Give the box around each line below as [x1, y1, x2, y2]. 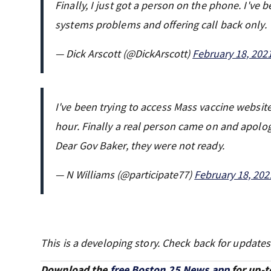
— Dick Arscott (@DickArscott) [55, 46, 193, 60]
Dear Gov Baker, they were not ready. [55, 138, 224, 152]
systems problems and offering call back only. [55, 17, 267, 31]
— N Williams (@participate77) [55, 167, 195, 181]
